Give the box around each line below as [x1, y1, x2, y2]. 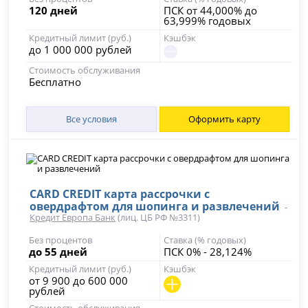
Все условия [65, 113, 117, 125]
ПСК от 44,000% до [163, 3, 257, 17]
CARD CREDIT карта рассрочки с [30, 186, 210, 201]
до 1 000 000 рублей [29, 43, 133, 56]
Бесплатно [29, 75, 82, 89]
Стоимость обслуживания [29, 64, 141, 76]
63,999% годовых [163, 14, 251, 27]
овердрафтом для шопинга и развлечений [30, 199, 280, 214]
